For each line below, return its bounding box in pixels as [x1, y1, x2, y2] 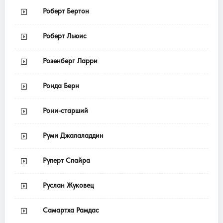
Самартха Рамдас [43, 206, 99, 215]
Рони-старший [43, 106, 88, 115]
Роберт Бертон [43, 6, 89, 15]
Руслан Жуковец [43, 181, 94, 190]
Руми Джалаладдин [43, 131, 104, 140]
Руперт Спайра [43, 156, 90, 165]
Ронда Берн [43, 81, 79, 90]
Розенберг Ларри [43, 56, 98, 65]
